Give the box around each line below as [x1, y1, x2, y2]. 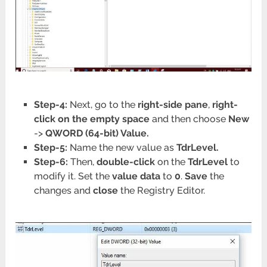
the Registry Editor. [117, 185, 205, 197]
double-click [96, 156, 155, 168]
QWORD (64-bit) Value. [45, 128, 151, 139]
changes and [33, 185, 93, 197]
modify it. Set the [33, 170, 112, 182]
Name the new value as [67, 142, 176, 154]
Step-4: [33, 99, 67, 111]
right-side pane [137, 99, 208, 111]
